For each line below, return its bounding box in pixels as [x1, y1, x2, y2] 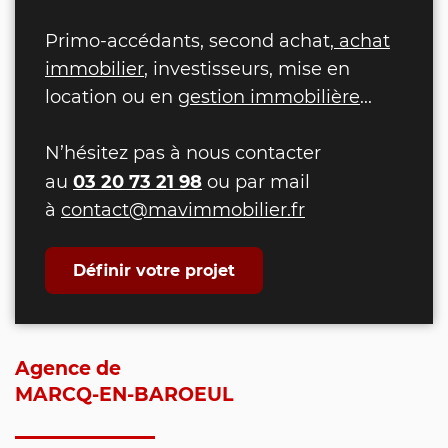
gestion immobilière [178, 84, 360, 108]
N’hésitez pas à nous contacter [45, 140, 321, 164]
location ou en [45, 84, 178, 108]
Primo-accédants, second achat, [45, 28, 334, 52]
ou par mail [202, 169, 310, 193]
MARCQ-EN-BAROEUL [15, 379, 233, 406]
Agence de [15, 353, 121, 380]
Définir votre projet [73, 258, 235, 280]
